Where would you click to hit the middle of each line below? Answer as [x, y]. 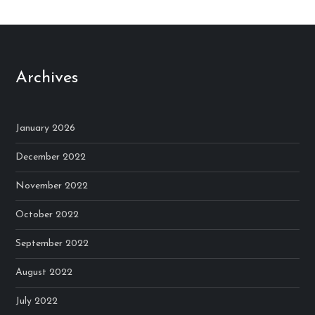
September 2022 [52, 244]
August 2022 [44, 273]
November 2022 [52, 186]
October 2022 [47, 215]
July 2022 [37, 302]
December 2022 [51, 157]
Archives [47, 78]
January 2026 [46, 129]
